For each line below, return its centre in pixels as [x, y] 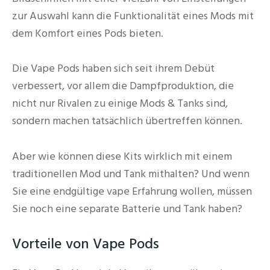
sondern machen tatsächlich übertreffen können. [127, 121]
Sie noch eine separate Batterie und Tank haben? [127, 209]
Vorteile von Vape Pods [86, 244]
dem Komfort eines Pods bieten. [88, 33]
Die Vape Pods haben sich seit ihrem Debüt [113, 69]
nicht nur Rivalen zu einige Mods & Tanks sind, [120, 104]
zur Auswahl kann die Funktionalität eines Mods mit [133, 16]
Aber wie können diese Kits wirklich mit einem [122, 156]
